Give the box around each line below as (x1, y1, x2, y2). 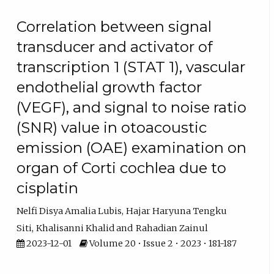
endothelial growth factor (17, 78, 202, 97)
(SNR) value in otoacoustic (17, 119, 207, 137)
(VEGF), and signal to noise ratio (17, 98, 247, 117)
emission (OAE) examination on (17, 139, 247, 157)
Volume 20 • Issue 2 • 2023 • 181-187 (87, 238, 237, 250)
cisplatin (17, 179, 79, 198)
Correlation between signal (17, 18, 212, 36)
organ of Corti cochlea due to (17, 159, 227, 177)
